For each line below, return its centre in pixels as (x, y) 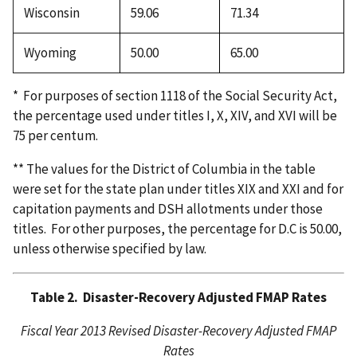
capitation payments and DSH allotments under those (168, 209)
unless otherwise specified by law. (110, 249)
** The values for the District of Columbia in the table (164, 169)
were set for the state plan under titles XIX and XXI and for (178, 189)
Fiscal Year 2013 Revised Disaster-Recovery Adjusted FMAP (178, 331)
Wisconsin (51, 12)
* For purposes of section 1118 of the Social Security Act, (175, 96)
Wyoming (50, 52)
